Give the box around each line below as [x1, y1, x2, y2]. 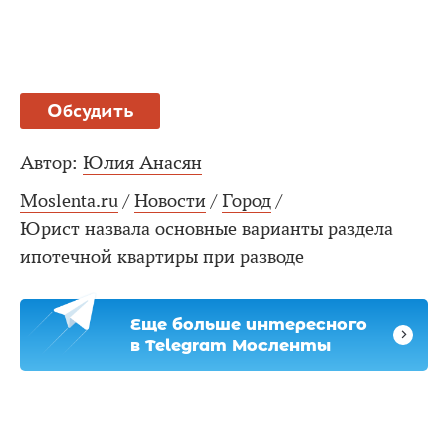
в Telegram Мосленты [130, 335, 331, 355]
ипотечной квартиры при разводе [20, 245, 304, 268]
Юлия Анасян [83, 151, 202, 174]
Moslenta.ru [20, 189, 118, 212]
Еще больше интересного [130, 314, 367, 334]
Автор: [20, 151, 78, 174]
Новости [134, 189, 206, 212]
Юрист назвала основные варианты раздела [20, 217, 393, 240]
